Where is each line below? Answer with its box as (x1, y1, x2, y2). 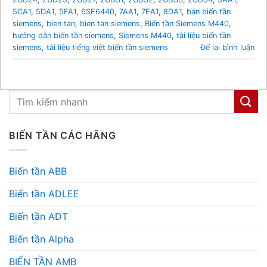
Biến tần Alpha (9, 233, 74, 246)
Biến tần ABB (9, 165, 67, 178)
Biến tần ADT (9, 210, 68, 223)
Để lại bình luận (200, 42, 254, 52)
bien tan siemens (80, 18, 140, 28)
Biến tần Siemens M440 (145, 18, 229, 28)
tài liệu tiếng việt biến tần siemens (46, 42, 168, 52)
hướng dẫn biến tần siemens (13, 30, 114, 40)
